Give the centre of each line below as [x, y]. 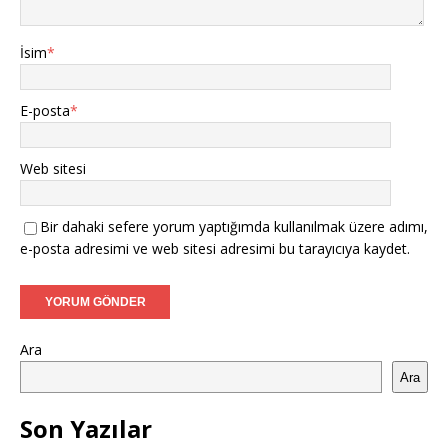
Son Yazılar [86, 429]
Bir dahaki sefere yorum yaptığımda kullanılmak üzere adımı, [234, 227]
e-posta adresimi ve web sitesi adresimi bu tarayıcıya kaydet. [215, 249]
